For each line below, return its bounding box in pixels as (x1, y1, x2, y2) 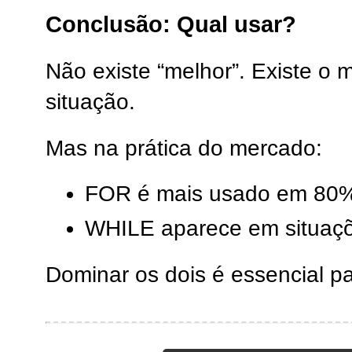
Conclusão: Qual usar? (46, 12, 296, 38)
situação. (46, 89, 135, 114)
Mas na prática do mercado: (46, 135, 322, 160)
